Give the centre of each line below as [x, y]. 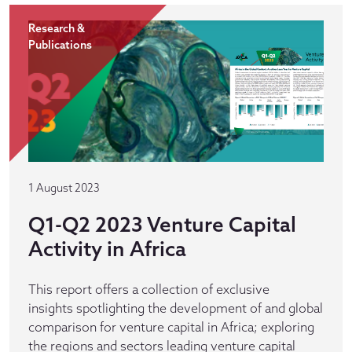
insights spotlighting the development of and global [176, 308]
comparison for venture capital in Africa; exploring [171, 327]
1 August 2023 [64, 188]
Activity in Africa [107, 249]
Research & [57, 28]
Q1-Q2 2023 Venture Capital [162, 224]
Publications [60, 45]
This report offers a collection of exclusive [149, 289]
